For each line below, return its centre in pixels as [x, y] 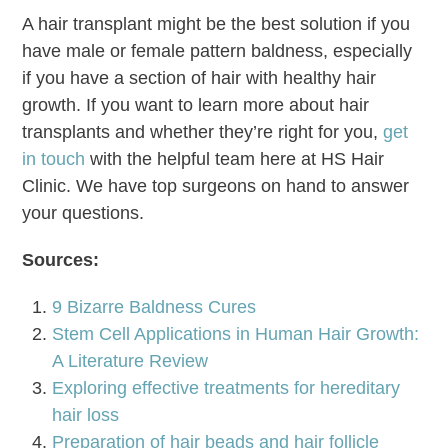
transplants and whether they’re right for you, [203, 131]
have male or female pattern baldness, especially [217, 50]
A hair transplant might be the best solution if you [216, 23]
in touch [54, 158]
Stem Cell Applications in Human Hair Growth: [236, 333]
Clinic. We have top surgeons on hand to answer [216, 185]
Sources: [63, 259]
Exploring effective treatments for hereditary [226, 387]
